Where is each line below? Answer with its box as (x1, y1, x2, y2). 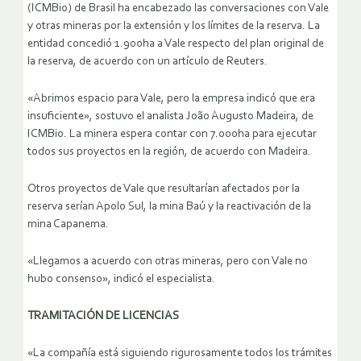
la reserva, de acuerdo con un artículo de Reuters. (27, 56, 268, 68)
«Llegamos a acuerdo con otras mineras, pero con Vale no (27, 255, 308, 268)
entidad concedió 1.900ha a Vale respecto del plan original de (27, 38, 324, 51)
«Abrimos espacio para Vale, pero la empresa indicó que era (27, 93, 315, 106)
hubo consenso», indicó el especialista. (27, 273, 215, 286)
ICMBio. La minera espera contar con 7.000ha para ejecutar (27, 128, 317, 141)
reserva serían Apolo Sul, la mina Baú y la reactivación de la (27, 201, 311, 214)
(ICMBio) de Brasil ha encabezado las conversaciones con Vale (27, 2, 329, 15)
